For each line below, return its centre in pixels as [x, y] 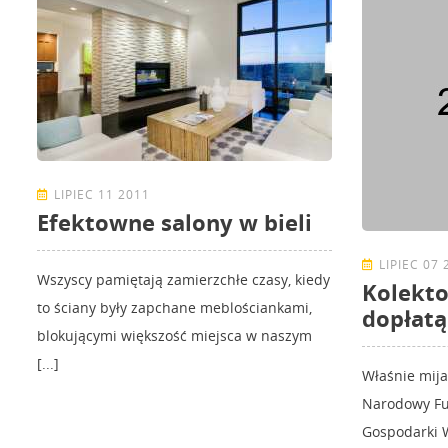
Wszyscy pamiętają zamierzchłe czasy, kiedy [183, 280]
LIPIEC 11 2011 [102, 195]
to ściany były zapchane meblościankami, [174, 308]
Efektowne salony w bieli [174, 222]
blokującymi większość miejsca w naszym [174, 336]
